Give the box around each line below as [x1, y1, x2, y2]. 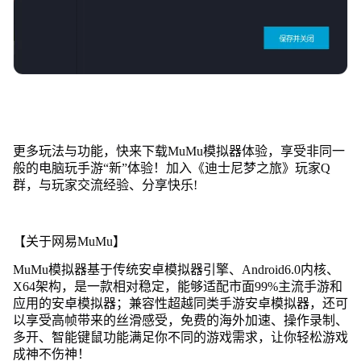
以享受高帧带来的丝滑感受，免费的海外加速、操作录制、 [12, 313, 348, 327]
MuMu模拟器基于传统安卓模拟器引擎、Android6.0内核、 [12, 262, 339, 276]
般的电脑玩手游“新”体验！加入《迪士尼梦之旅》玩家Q [12, 160, 330, 175]
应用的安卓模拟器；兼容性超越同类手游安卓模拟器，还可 [12, 296, 348, 310]
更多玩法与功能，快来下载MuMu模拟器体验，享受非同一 [12, 143, 345, 158]
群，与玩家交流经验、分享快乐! [12, 177, 197, 192]
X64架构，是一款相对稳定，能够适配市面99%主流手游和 [12, 279, 342, 293]
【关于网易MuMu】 [12, 234, 126, 248]
